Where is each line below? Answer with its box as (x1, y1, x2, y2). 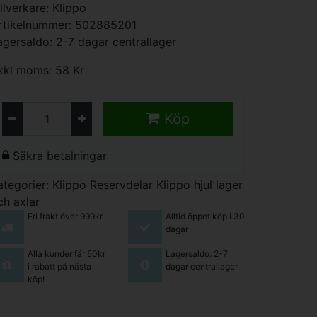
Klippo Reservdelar (52, 178, 153, 192)
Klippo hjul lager (156, 178, 243, 192)
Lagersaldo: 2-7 (165, 248, 228, 259)
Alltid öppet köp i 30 (165, 211, 245, 221)
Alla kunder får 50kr (27, 248, 105, 259)
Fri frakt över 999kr (27, 211, 103, 221)
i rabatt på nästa (27, 260, 91, 272)
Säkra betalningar (9, 149, 107, 163)
